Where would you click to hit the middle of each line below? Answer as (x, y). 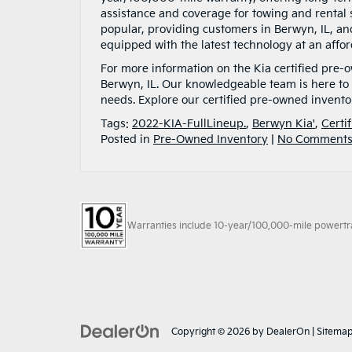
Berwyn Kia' (284, 123)
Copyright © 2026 (212, 332)
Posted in (127, 139)
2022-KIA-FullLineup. (189, 123)
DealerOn (288, 332)
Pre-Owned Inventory (211, 139)
